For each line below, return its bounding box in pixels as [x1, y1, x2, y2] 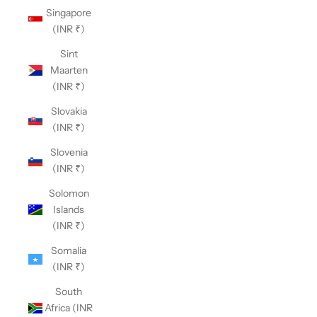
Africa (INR [45, 301, 93, 314]
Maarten [50, 64, 88, 76]
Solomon [48, 187, 89, 200]
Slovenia [50, 146, 88, 158]
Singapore [46, 6, 91, 19]
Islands [53, 203, 84, 216]
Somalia [51, 244, 86, 257]
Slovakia [50, 105, 87, 117]
